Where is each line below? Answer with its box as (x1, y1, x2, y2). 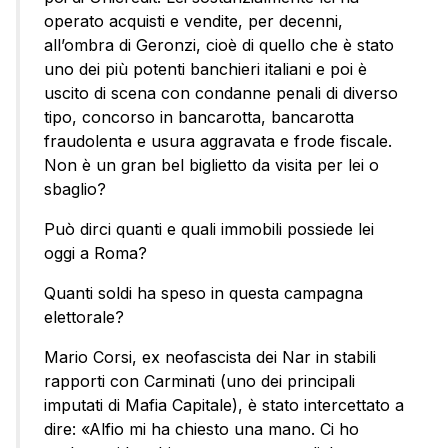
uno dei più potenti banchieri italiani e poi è (44, 59, 367, 80)
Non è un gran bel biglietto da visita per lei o (44, 155, 379, 176)
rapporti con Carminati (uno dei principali (44, 371, 355, 392)
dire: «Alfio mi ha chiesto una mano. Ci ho (44, 419, 359, 440)
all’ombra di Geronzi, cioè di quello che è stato (44, 35, 394, 56)
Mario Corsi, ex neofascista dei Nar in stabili (44, 347, 376, 368)
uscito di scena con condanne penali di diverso (44, 83, 398, 104)
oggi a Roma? (44, 243, 147, 264)
